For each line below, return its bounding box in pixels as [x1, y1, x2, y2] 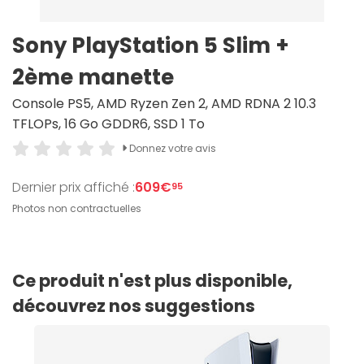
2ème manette [12, 63, 174, 92]
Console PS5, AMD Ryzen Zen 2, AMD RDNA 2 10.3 [12, 94, 316, 113]
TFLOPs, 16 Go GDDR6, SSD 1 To [12, 115, 205, 133]
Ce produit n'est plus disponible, [12, 269, 292, 292]
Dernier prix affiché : [12, 177, 135, 197]
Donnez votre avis [126, 141, 216, 155]
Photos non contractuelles [12, 201, 141, 215]
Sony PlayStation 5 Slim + [12, 31, 289, 60]
